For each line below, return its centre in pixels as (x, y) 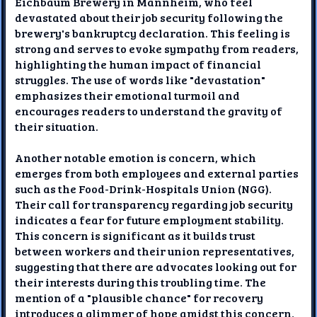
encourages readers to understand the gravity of (149, 110)
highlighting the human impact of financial (138, 64)
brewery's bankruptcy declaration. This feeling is (153, 33)
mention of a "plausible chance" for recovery (139, 297)
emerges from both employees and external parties (157, 173)
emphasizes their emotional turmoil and (128, 95)
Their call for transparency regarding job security (154, 204)
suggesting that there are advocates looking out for (156, 266)
